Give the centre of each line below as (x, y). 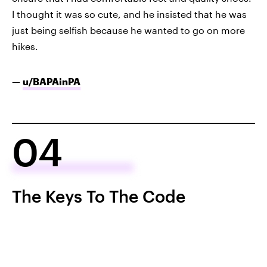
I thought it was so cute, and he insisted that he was (129, 14)
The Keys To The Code (99, 196)
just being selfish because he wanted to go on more (128, 30)
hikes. (25, 46)
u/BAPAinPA (52, 82)
